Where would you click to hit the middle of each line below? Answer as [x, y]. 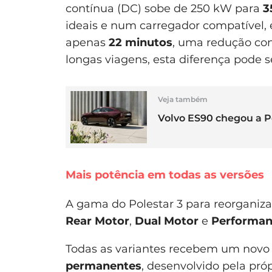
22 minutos [141, 43]
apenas [87, 43]
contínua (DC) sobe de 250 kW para [164, 9]
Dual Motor [167, 221]
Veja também [183, 100]
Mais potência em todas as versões [165, 175]
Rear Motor [97, 221]
